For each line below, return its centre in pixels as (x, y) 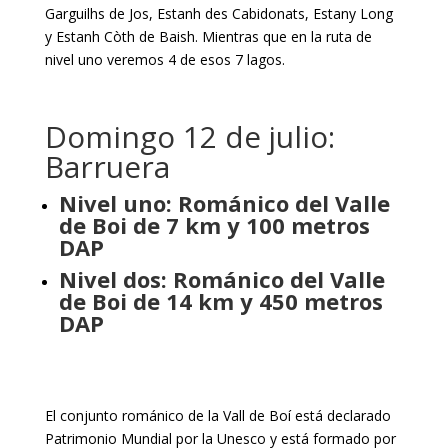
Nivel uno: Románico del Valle (224, 203)
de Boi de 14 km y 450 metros (220, 301)
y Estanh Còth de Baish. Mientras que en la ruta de (208, 36)
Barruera (107, 166)
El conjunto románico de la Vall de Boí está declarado (217, 415)
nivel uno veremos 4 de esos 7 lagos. (164, 59)
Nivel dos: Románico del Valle (221, 279)
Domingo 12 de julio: (189, 136)
